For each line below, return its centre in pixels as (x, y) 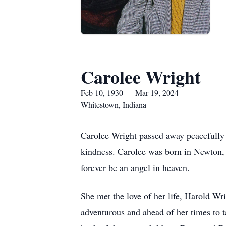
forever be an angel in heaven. (135, 167)
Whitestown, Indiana (114, 105)
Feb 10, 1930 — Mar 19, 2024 (130, 93)
